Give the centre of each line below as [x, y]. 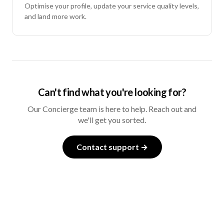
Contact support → [112, 147]
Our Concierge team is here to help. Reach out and [112, 109]
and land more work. [55, 16]
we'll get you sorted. [112, 120]
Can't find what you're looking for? [112, 92]
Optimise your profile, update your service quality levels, [112, 6]
